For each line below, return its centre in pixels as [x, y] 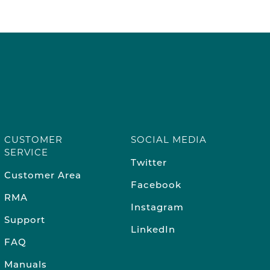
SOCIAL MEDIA [169, 140]
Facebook [156, 186]
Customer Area [42, 176]
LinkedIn [153, 230]
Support [24, 221]
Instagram [158, 208]
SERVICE [26, 152]
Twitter [149, 163]
